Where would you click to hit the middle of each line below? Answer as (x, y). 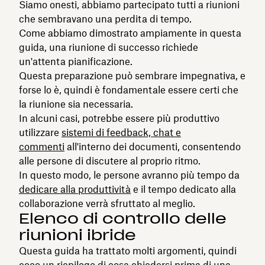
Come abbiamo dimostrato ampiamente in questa (130, 33)
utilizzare (40, 132)
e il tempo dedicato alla (183, 189)
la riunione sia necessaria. (76, 104)
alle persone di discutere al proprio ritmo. (110, 161)
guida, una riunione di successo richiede (109, 47)
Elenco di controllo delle (123, 218)
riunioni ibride (77, 235)
